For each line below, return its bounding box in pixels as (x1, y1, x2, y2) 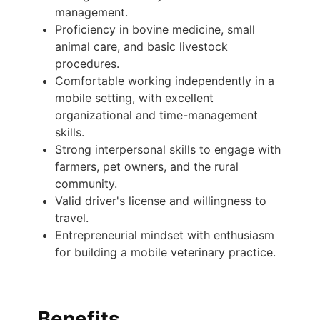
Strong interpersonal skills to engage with (55, 142, 281, 157)
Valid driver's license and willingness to (55, 194, 266, 209)
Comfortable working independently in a (55, 74, 274, 89)
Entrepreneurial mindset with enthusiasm (55, 228, 274, 243)
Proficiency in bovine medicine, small (55, 22, 255, 37)
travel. (55, 211, 89, 226)
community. (55, 176, 117, 191)
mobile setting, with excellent (55, 91, 214, 106)
